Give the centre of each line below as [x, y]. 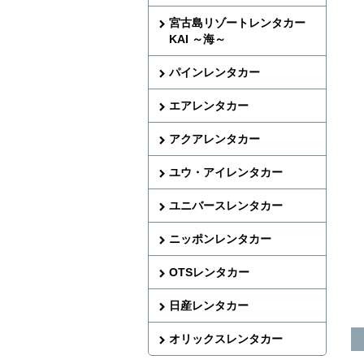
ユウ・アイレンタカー [226, 172]
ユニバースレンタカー [226, 206]
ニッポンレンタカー [220, 239]
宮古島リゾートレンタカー [237, 23]
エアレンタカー [209, 106]
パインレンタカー [214, 72]
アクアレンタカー [214, 139]
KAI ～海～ [197, 39]
